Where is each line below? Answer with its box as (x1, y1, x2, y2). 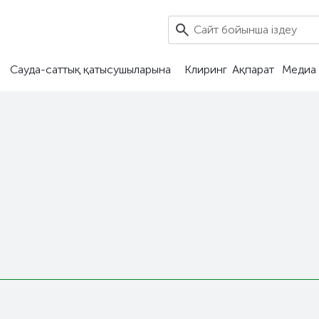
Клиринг (184, 63, 227, 76)
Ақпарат (231, 63, 274, 76)
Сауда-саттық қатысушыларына (9, 63, 171, 76)
